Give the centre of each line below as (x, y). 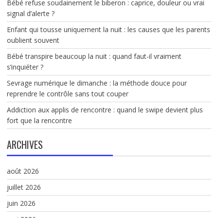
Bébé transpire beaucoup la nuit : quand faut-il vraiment (94, 56)
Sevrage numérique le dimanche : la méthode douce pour (97, 83)
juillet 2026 (24, 187)
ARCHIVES (25, 144)
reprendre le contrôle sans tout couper (67, 93)
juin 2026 (21, 203)
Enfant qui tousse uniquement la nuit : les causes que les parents (108, 29)
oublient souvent (33, 40)
